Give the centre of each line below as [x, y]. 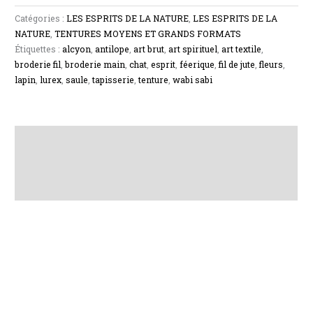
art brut [149, 49]
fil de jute [237, 65]
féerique [197, 65]
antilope [112, 49]
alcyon [77, 49]
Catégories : [41, 19]
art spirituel [193, 49]
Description [43, 138]
